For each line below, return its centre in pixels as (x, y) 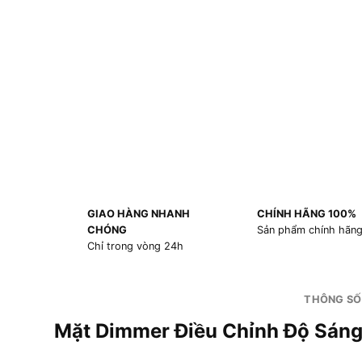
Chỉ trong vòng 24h (135, 246)
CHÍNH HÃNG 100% (306, 214)
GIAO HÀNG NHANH (138, 214)
